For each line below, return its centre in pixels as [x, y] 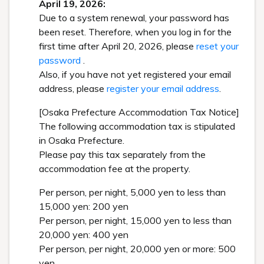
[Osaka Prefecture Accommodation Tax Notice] [139, 112]
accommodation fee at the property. [115, 169]
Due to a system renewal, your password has [134, 18]
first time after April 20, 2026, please [118, 46]
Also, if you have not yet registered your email [135, 74]
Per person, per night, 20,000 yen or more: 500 [137, 249]
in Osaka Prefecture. [82, 140]
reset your [217, 46]
